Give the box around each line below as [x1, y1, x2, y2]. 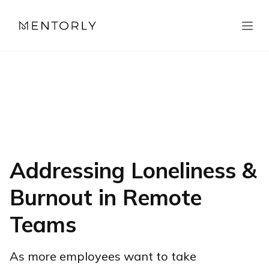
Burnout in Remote [10, 184, 202, 211]
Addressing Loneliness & [10, 157, 256, 184]
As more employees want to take [10, 249, 196, 264]
